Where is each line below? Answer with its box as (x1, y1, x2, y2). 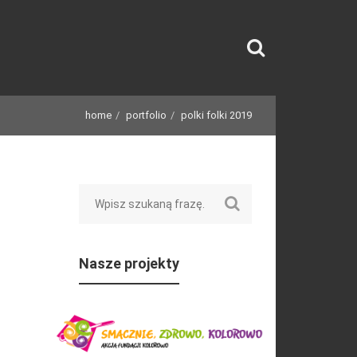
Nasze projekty (78, 255, 179, 272)
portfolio (126, 109, 167, 121)
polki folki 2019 (181, 109, 252, 121)
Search (77, 177, 116, 190)
